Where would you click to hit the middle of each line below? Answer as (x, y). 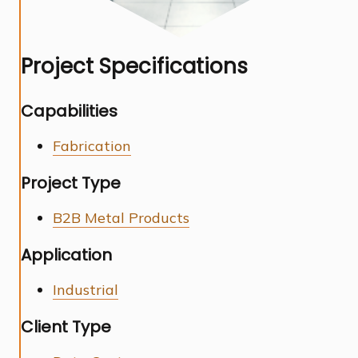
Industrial (86, 289)
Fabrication (92, 145)
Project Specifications (134, 66)
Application (66, 255)
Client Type (66, 327)
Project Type (71, 183)
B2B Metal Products (121, 217)
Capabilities (69, 111)
